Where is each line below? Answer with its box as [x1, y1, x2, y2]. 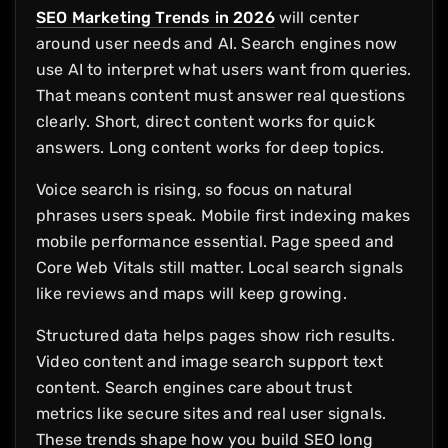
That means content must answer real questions [36, 85, 406, 105]
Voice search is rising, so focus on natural [36, 179, 353, 199]
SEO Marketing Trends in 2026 [36, 7, 275, 27]
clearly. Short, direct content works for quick [36, 111, 375, 131]
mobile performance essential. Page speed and [36, 231, 395, 251]
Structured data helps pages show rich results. [36, 325, 395, 345]
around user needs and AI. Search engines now [36, 33, 398, 53]
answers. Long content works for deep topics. [36, 137, 385, 157]
